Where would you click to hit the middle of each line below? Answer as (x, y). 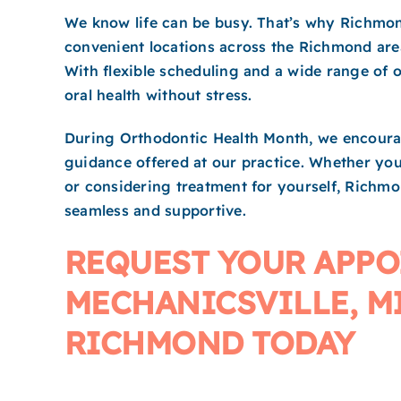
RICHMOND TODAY (209, 343)
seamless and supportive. (155, 211)
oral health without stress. (158, 94)
